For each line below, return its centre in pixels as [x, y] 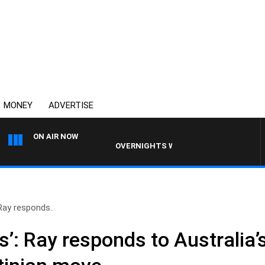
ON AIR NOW [56, 136]
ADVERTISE [71, 105]
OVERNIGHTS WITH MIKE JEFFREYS [155, 146]
